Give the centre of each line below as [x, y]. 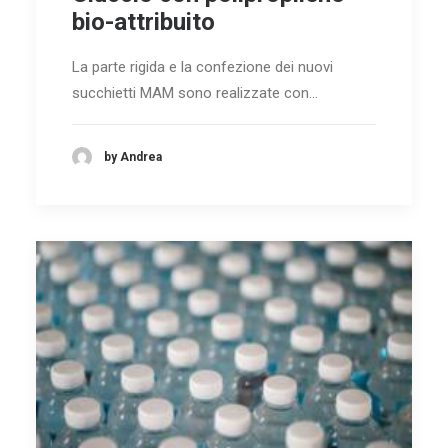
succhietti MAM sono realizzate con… [195, 93]
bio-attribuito [143, 22]
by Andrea [133, 156]
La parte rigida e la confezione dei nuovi [202, 67]
